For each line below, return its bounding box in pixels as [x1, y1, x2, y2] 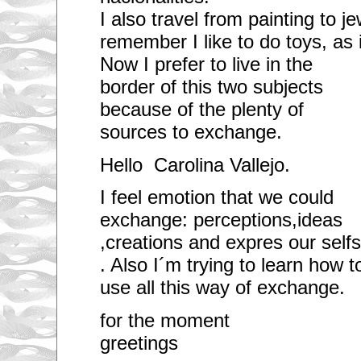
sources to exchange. [99, 120, 282, 143]
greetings [99, 332, 178, 355]
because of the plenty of [99, 98, 304, 120]
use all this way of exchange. [99, 276, 345, 299]
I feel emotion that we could [99, 186, 334, 209]
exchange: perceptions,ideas [99, 209, 342, 231]
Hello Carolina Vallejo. [99, 153, 290, 176]
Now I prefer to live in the [99, 52, 313, 75]
